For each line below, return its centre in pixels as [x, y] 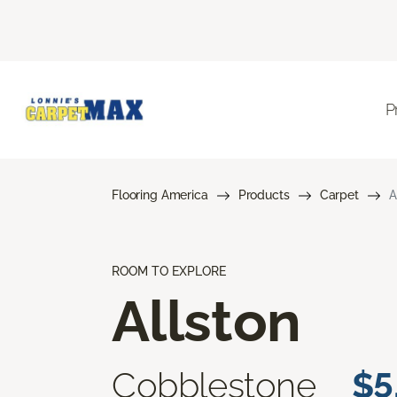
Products [264, 195]
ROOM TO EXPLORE [169, 271]
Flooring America [160, 195]
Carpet [339, 195]
